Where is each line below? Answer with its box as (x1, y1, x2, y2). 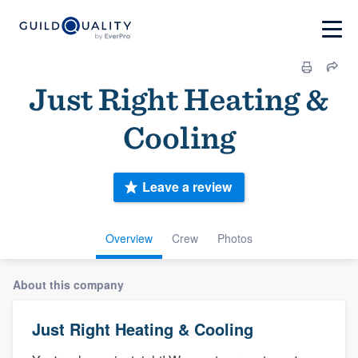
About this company (13, 276, 124, 292)
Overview (105, 229, 153, 246)
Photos (217, 229, 253, 246)
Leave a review (142, 177, 232, 197)
